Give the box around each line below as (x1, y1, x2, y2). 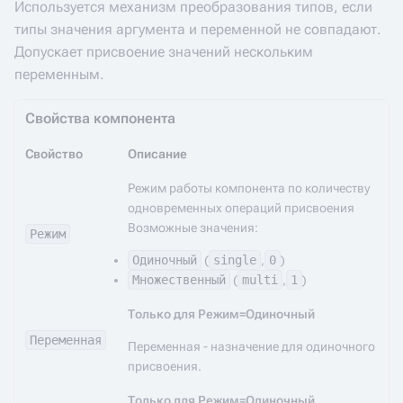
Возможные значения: (128, 220, 258, 235)
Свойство (25, 147, 83, 161)
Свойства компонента (25, 110, 175, 127)
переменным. (14, 66, 104, 83)
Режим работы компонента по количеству (128, 181, 370, 195)
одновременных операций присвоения (128, 201, 354, 215)
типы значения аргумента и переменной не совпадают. (14, 21, 381, 38)
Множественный (132, 273, 226, 287)
